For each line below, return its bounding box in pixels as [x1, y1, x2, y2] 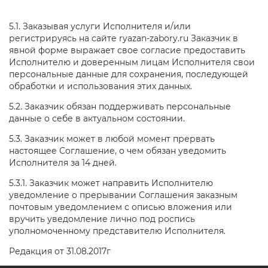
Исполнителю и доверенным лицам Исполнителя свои [9, 56, 255, 68]
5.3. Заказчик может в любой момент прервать [9, 133, 215, 144]
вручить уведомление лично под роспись [9, 213, 195, 224]
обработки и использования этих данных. [9, 80, 192, 92]
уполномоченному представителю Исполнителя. [9, 225, 226, 236]
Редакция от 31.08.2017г [9, 245, 111, 257]
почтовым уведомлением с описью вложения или [9, 201, 232, 212]
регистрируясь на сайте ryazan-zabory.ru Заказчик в [9, 32, 238, 44]
